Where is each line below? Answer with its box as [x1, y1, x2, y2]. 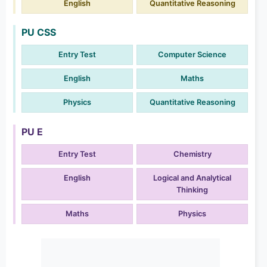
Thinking [176, 185, 208, 194]
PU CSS [21, 26, 56, 39]
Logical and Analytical [153, 173, 231, 182]
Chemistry [173, 149, 212, 159]
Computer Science [158, 50, 226, 60]
